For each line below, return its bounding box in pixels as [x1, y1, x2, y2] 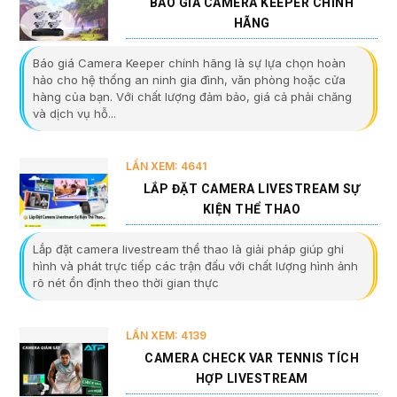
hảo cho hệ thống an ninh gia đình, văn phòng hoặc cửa [33, 72, 346, 87]
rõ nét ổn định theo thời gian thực [33, 275, 219, 290]
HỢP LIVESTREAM [195, 370, 308, 385]
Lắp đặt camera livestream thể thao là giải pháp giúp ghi [33, 241, 344, 256]
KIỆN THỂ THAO [202, 201, 301, 216]
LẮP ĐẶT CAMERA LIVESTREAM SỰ [143, 181, 361, 196]
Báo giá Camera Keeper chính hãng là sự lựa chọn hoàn [33, 55, 346, 70]
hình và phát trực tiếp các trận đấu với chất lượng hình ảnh [33, 258, 358, 273]
